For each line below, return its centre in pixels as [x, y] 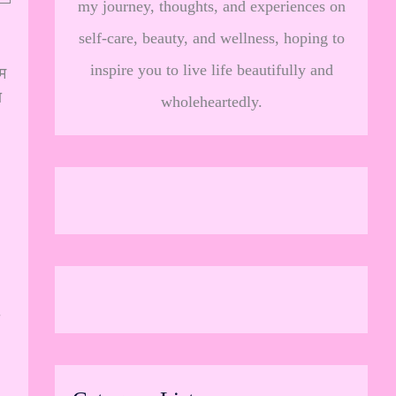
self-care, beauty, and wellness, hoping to [211, 38]
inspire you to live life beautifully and [211, 70]
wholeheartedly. [211, 102]
